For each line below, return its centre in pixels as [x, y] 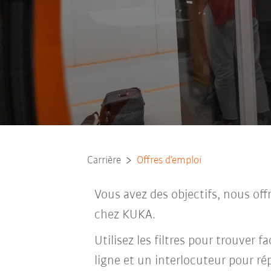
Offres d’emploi [169, 160]
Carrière [104, 160]
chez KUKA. [125, 215]
